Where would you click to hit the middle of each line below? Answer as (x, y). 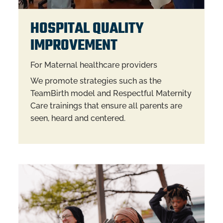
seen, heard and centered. (78, 118)
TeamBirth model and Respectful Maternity (111, 93)
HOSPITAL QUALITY (87, 29)
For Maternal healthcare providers (94, 65)
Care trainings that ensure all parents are (106, 106)
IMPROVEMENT (74, 46)
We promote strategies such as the (96, 81)
